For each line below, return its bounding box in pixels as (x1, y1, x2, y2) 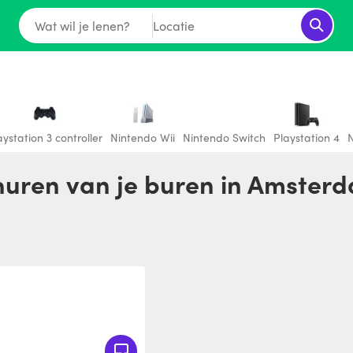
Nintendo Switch (183, 129, 266, 145)
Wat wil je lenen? (34, 16, 130, 35)
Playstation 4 (273, 129, 340, 145)
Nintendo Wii (110, 129, 175, 145)
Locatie (152, 16, 195, 35)
